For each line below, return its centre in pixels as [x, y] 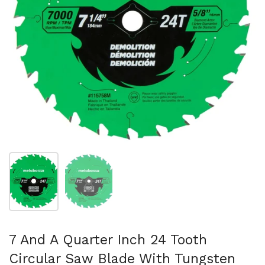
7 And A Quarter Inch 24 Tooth [108, 240]
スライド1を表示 [64, 159]
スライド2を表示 [120, 159]
